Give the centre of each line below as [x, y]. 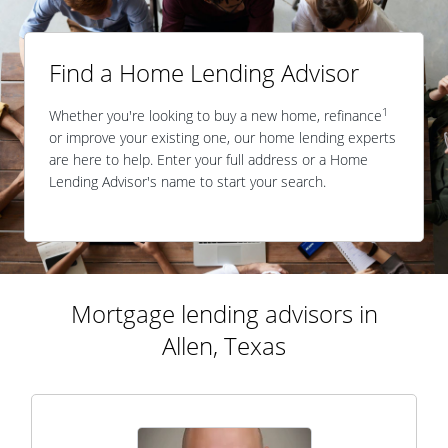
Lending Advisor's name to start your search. [187, 181]
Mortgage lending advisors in [224, 313]
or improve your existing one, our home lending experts [222, 137]
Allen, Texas [224, 345]
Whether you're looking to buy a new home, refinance [215, 115]
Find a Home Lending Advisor [204, 72]
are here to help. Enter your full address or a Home [208, 159]
